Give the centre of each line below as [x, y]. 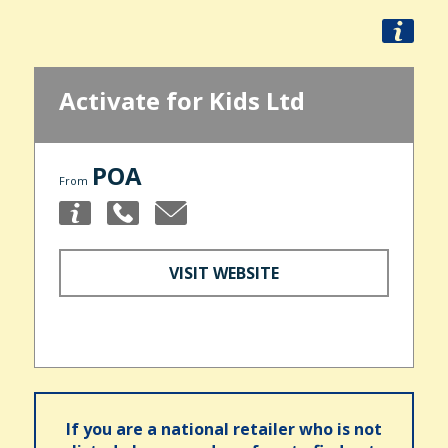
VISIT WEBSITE [224, 272]
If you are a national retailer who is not [224, 428]
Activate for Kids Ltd [181, 101]
